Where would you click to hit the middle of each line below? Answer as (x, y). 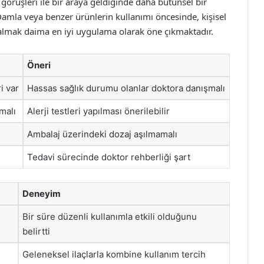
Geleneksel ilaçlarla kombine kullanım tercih (114, 254)
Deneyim (42, 193)
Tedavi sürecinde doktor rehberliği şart (109, 157)
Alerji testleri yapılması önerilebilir (98, 111)
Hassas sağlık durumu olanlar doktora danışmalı (126, 88)
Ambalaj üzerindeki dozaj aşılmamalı (102, 134)
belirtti (36, 231)
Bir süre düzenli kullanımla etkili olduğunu (110, 216)
